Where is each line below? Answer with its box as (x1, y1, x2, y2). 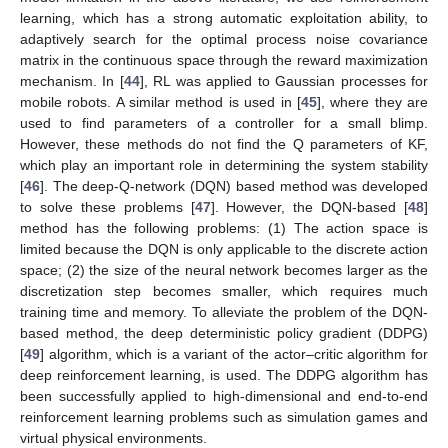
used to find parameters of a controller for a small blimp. (20, 114, 428, 131)
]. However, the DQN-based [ (210, 198, 408, 215)
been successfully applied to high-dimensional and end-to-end (20, 387, 428, 404)
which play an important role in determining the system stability (20, 156, 428, 173)
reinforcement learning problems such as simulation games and (20, 408, 428, 425)
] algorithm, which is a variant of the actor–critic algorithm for (40, 345, 428, 362)
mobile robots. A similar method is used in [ (20, 93, 301, 110)
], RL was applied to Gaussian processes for (139, 72, 429, 89)
